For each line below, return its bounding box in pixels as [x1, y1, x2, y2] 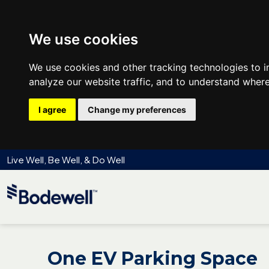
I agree [38, 104, 66, 115]
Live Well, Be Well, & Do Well [7, 154, 125, 165]
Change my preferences [88, 104, 186, 115]
